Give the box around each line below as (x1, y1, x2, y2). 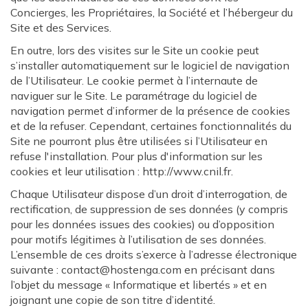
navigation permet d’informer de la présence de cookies (10, 104, 290, 118)
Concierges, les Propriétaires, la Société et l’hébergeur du (10, 5, 293, 19)
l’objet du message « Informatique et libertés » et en (10, 278, 267, 291)
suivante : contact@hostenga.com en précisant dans (10, 263, 275, 276)
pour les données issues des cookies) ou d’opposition (10, 217, 274, 231)
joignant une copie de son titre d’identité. (10, 293, 215, 307)
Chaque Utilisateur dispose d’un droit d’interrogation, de (10, 187, 287, 201)
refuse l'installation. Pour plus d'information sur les (10, 149, 263, 163)
